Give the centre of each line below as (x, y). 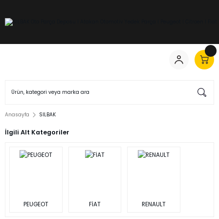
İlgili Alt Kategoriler (37, 132)
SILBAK (47, 115)
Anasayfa (17, 115)
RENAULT (153, 204)
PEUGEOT (36, 204)
